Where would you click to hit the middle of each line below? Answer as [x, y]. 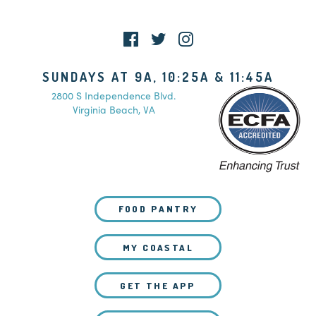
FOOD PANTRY [158, 209]
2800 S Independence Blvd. [114, 96]
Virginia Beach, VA [114, 110]
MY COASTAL [158, 247]
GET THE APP [158, 285]
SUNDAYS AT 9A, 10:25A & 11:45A [158, 77]
